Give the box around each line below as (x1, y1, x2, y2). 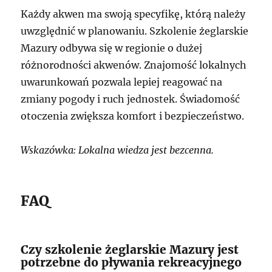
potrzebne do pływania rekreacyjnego (21, 255, 242, 270)
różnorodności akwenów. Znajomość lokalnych (21, 59, 247, 72)
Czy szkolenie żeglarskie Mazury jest (21, 242, 239, 257)
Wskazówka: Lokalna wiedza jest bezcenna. (21, 144, 214, 157)
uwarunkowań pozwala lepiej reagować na (21, 76, 223, 89)
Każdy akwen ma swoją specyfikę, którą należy (21, 8, 246, 21)
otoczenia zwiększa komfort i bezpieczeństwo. (21, 110, 245, 123)
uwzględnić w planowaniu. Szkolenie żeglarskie (21, 25, 249, 38)
